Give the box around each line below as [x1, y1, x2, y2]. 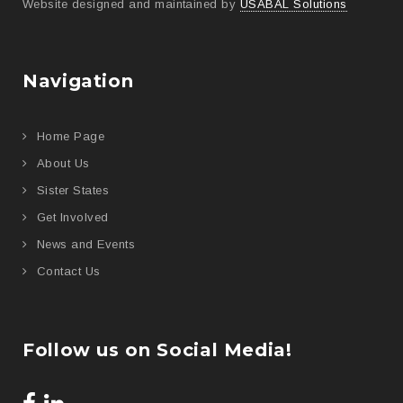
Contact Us [37, 264, 101, 278]
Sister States [37, 183, 110, 197]
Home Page [37, 129, 105, 143]
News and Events [37, 237, 136, 251]
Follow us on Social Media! [22, 338, 292, 361]
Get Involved [37, 210, 109, 224]
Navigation [22, 69, 134, 92]
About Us [37, 156, 90, 170]
